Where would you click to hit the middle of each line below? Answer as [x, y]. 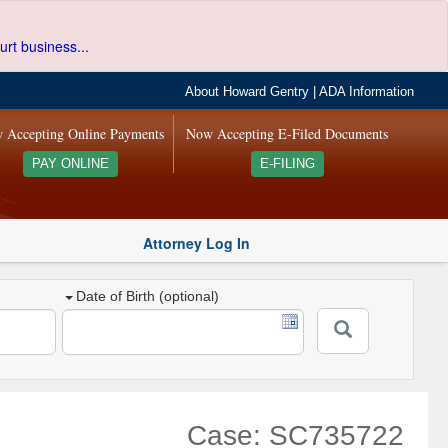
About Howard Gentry [247, 92]
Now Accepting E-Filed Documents [287, 133]
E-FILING [287, 164]
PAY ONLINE [70, 164]
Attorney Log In [196, 242]
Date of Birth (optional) [148, 296]
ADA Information [367, 92]
